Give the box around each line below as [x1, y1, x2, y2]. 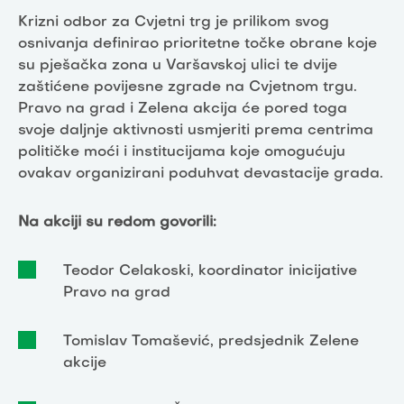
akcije [63, 355, 106, 371]
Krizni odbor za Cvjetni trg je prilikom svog [18, 14, 329, 30]
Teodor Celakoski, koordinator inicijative [63, 263, 357, 279]
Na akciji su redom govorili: [18, 215, 216, 230]
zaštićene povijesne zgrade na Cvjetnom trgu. [18, 79, 357, 95]
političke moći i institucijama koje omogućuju [18, 144, 345, 160]
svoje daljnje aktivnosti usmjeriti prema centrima [18, 123, 373, 138]
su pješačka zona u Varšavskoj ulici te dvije [18, 58, 337, 73]
